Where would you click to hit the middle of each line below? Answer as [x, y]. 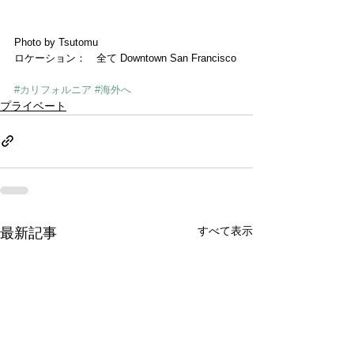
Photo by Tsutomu [56, 42]
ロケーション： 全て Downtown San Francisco [125, 58]
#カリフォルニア [53, 89]
